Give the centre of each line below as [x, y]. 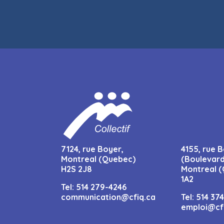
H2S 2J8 [76, 169]
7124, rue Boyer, [92, 149]
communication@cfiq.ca [108, 197]
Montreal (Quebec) [98, 159]
